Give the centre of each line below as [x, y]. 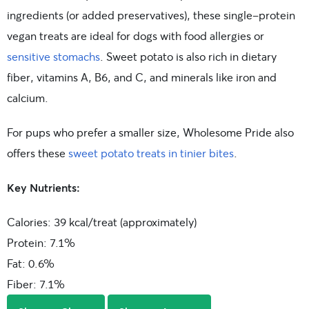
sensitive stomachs [53, 56]
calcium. [28, 97]
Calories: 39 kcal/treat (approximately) [102, 221]
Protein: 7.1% [41, 242]
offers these [38, 152]
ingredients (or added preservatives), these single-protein [151, 14]
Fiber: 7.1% [36, 283]
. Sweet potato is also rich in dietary [188, 56]
